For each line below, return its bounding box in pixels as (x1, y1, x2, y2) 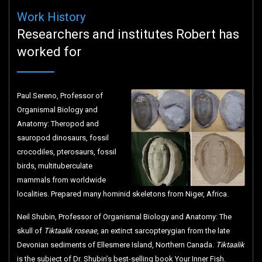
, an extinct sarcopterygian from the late (96, 226, 230, 236)
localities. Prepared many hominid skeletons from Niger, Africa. (16, 189, 229, 199)
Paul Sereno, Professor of (16, 91, 103, 101)
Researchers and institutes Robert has (16, 27, 239, 42)
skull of (16, 226, 44, 236)
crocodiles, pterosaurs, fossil (16, 147, 116, 157)
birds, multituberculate (16, 161, 92, 171)
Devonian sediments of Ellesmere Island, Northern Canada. (16, 240, 216, 250)
